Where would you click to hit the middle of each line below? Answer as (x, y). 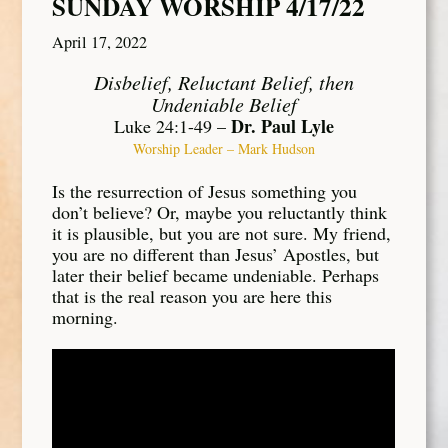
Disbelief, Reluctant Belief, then (224, 82)
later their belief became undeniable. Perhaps (216, 274)
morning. (85, 316)
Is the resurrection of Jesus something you (205, 190)
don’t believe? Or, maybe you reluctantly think (220, 211)
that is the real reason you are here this (192, 295)
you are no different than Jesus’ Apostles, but (216, 253)
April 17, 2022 (100, 41)
